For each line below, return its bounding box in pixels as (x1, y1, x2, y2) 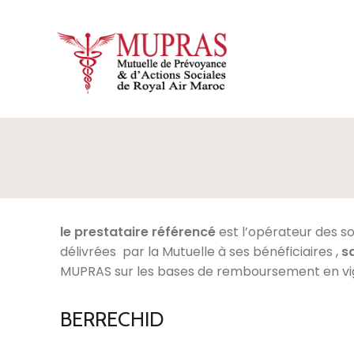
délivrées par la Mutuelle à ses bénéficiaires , (60, 243, 338, 261)
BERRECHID (60, 307, 164, 332)
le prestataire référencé (60, 223, 216, 241)
